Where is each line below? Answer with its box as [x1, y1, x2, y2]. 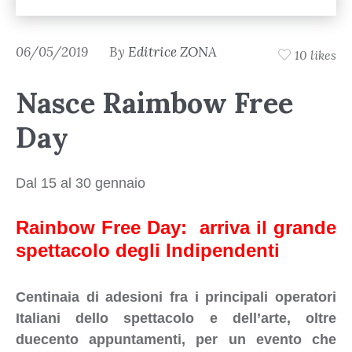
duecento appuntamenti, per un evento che [15, 331, 336, 347]
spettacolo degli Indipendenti [15, 239, 280, 261]
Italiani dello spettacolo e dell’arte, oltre [15, 310, 336, 326]
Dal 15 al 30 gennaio [15, 174, 145, 191]
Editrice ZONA [128, 42, 217, 60]
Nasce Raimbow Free [16, 84, 293, 121]
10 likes [295, 47, 336, 64]
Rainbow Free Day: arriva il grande [15, 216, 336, 238]
